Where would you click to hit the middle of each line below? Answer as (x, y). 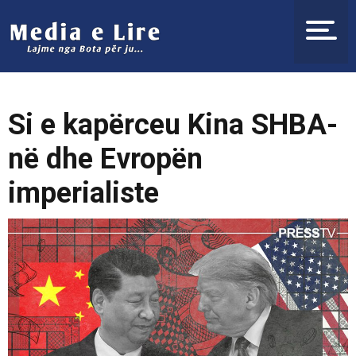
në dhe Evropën (105, 159)
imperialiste (83, 193)
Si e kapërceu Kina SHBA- (173, 125)
